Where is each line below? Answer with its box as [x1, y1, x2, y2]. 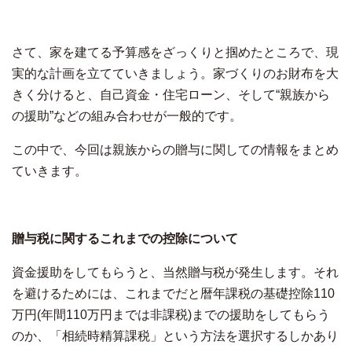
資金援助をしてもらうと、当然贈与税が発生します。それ [12, 265, 339, 279]
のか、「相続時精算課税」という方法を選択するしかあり [12, 328, 339, 343]
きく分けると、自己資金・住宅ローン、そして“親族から [12, 87, 330, 101]
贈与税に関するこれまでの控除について [12, 231, 238, 245]
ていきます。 [12, 163, 87, 178]
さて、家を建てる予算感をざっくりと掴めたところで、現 [12, 45, 339, 59]
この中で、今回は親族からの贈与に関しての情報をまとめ [12, 142, 339, 156]
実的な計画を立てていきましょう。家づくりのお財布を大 [12, 66, 339, 80]
